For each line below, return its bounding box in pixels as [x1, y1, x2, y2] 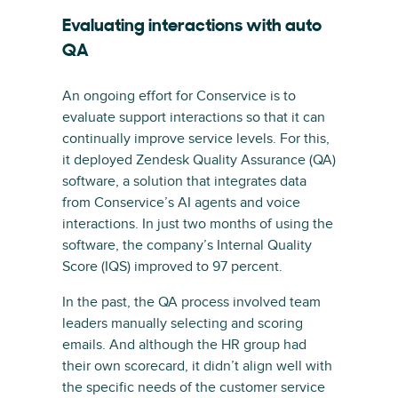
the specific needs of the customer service [62, 378, 325, 396]
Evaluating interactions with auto [62, 18, 322, 36]
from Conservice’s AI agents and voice [62, 194, 300, 211]
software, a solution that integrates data [62, 172, 306, 190]
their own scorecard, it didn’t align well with [62, 357, 332, 375]
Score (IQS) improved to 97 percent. [62, 258, 283, 275]
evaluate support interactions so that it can [62, 108, 325, 126]
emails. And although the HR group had [62, 336, 306, 354]
